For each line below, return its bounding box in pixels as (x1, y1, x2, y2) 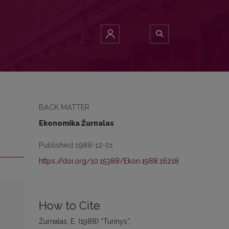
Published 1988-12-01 (39, 141, 113, 149)
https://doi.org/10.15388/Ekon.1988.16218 (39, 157, 179, 165)
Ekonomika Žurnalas (39, 119, 114, 127)
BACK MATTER (39, 103, 89, 111)
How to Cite (39, 199, 100, 212)
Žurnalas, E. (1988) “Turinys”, (39, 217, 131, 225)
